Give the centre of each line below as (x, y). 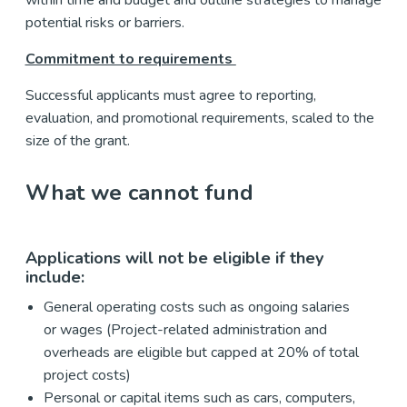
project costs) (89, 375)
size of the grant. (79, 140)
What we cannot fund (139, 192)
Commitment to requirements (130, 59)
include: (57, 277)
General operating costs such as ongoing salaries (196, 307)
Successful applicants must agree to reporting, (170, 95)
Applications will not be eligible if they (174, 258)
